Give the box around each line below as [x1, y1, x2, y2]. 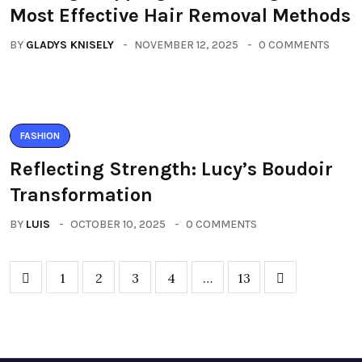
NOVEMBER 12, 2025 [134, 38, 238, 52]
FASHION [20, 130, 60, 141]
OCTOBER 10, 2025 [70, 217, 166, 231]
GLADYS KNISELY [26, 38, 114, 52]
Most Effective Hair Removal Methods [10, 4, 351, 27]
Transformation [10, 183, 153, 206]
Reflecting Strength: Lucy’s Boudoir [10, 158, 333, 180]
